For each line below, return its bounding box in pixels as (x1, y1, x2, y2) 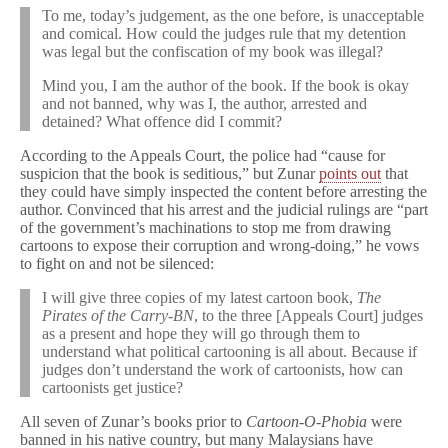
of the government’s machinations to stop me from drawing (20, 219, 391, 236)
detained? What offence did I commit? (42, 113, 282, 130)
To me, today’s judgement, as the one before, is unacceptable (42, 7, 424, 24)
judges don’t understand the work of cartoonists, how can (42, 361, 403, 378)
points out (319, 165, 381, 182)
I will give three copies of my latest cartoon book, (42, 289, 357, 306)
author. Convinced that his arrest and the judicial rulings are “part (20, 201, 428, 218)
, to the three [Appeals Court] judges (194, 307, 423, 324)
